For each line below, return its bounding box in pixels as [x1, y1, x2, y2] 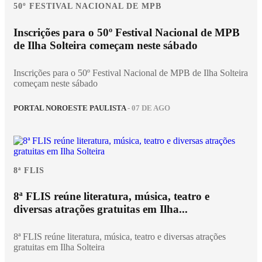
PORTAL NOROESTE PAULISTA [13, 104, 126, 113]
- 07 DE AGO [126, 104, 170, 113]
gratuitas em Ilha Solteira [13, 242, 105, 252]
